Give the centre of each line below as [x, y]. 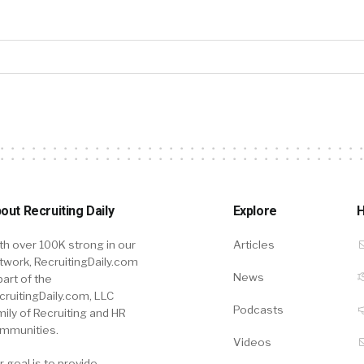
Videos [252, 342]
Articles [253, 244]
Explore [255, 210]
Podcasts [258, 309]
